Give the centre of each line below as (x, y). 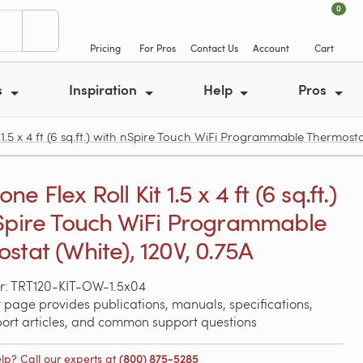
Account (271, 48)
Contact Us (214, 48)
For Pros (158, 48)
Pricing (105, 48)
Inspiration (105, 89)
